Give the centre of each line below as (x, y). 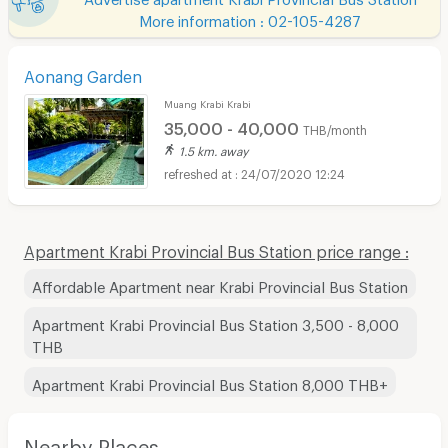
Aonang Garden (82, 73)
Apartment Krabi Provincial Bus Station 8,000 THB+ (209, 382)
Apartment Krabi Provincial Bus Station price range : (216, 248)
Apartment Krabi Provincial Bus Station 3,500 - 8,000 (215, 322)
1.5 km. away (213, 149)
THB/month (334, 127)
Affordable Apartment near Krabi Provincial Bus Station (219, 284)
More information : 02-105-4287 (250, 18)
